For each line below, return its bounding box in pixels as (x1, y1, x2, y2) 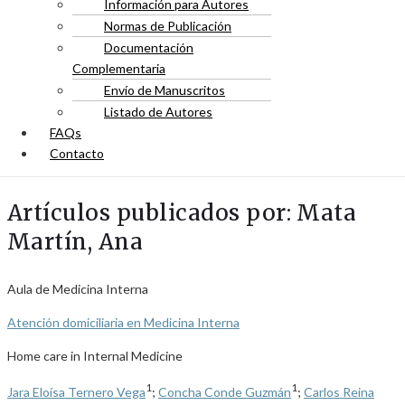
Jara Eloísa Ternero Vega (7, 383, 146, 400)
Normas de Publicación (104, 18, 231, 33)
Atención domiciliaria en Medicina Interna (7, 315, 240, 330)
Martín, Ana (7, 228, 144, 256)
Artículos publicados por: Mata (7, 199, 357, 227)
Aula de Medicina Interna (7, 281, 148, 297)
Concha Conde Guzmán (158, 383, 291, 400)
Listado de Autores (104, 104, 212, 119)
